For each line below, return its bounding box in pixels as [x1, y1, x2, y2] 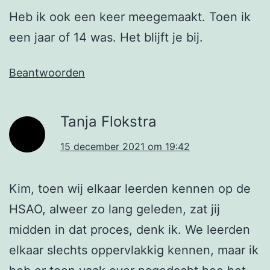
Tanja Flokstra [60, 113, 157, 131]
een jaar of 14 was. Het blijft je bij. [9, 30, 203, 45]
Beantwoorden [9, 66, 85, 80]
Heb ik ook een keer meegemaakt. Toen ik [9, 10, 251, 25]
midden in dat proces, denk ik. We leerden [9, 222, 250, 237]
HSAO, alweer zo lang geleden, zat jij [9, 202, 220, 217]
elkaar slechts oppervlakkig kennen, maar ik [9, 243, 259, 258]
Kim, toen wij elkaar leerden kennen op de [9, 181, 251, 196]
